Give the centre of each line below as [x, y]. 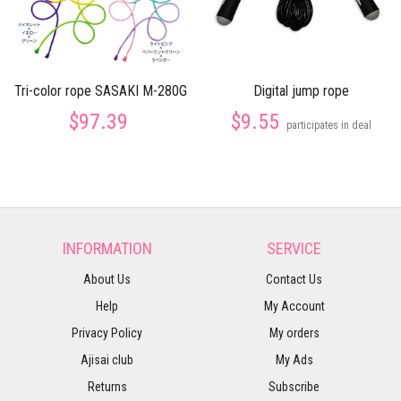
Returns [107, 387]
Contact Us [294, 279]
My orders [294, 333]
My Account [294, 306]
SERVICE [294, 248]
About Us [107, 279]
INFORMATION [107, 248]
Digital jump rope [301, 91]
